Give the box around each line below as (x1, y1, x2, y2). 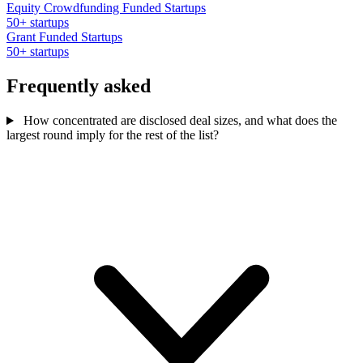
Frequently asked (6, 75, 151, 97)
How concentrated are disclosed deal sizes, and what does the (19, 113, 337, 128)
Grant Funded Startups (6, 30, 122, 45)
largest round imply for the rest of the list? (6, 128, 219, 143)
